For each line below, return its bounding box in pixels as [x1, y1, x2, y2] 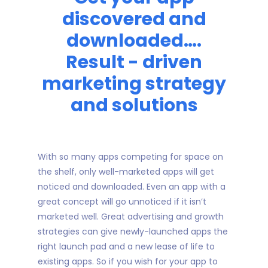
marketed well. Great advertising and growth [38, 211, 224, 223]
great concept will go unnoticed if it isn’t [38, 196, 206, 208]
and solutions [70, 93, 198, 118]
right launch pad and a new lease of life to [38, 240, 215, 252]
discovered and [62, 7, 206, 32]
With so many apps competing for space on [38, 151, 223, 163]
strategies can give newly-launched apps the [38, 226, 228, 237]
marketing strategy [42, 71, 226, 96]
